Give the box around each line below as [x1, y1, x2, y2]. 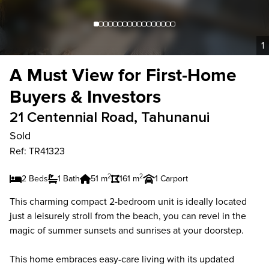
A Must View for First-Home [10, 64, 237, 86]
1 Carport [155, 174, 188, 184]
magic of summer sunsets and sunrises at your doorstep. [10, 225, 244, 237]
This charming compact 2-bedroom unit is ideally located [10, 196, 247, 208]
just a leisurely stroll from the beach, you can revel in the [10, 210, 246, 222]
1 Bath [58, 174, 80, 184]
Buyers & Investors [10, 86, 161, 108]
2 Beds [22, 174, 48, 184]
